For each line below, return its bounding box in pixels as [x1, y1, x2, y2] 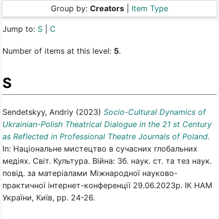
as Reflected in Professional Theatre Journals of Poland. [2, 131, 210, 142]
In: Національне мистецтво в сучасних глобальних [2, 144, 197, 154]
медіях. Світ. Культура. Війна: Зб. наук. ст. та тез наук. [2, 156, 212, 166]
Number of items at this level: [2, 45, 114, 56]
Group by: [51, 3, 90, 13]
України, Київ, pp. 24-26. [2, 193, 95, 203]
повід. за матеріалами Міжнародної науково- [2, 168, 177, 178]
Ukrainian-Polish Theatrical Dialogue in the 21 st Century [2, 119, 212, 130]
